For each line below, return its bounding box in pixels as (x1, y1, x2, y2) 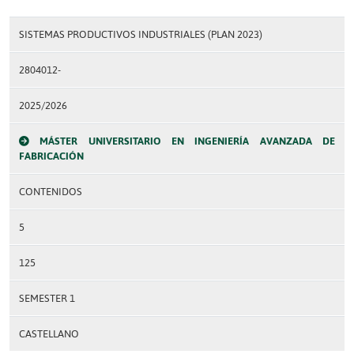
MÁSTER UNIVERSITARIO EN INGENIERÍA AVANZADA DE (40, 135, 336, 147)
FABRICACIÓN (19, 150, 84, 162)
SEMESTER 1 (19, 292, 75, 304)
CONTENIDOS (19, 186, 82, 198)
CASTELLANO (19, 328, 79, 340)
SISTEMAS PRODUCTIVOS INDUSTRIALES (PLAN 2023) (19, 28, 262, 40)
